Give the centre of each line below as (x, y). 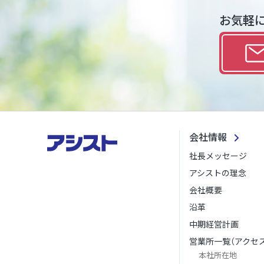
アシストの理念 (218, 172)
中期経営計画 (214, 224)
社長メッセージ (218, 155)
